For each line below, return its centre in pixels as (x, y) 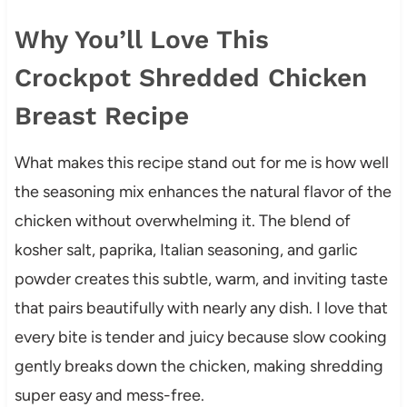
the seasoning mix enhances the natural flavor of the (203, 191)
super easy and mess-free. (109, 395)
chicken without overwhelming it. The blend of (182, 220)
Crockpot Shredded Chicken (190, 77)
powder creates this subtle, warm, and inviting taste (201, 278)
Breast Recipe (101, 115)
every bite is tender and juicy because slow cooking (200, 337)
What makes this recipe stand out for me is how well (201, 162)
